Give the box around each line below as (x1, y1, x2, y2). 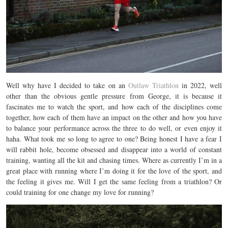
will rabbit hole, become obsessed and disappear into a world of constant (6, 144, 222, 154)
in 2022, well (178, 80, 222, 90)
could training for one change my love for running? (6, 187, 154, 197)
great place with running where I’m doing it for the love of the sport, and (6, 165, 222, 176)
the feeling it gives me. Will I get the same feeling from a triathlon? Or (6, 176, 222, 186)
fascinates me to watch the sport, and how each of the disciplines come (6, 101, 222, 111)
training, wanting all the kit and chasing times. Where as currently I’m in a (6, 155, 222, 165)
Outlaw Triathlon (128, 80, 179, 90)
